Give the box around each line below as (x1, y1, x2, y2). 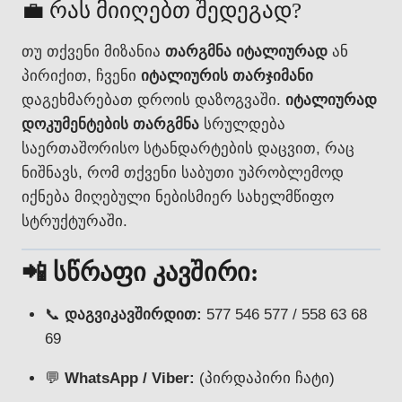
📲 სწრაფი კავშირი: (22, 258, 258, 286)
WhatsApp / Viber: (64, 370, 195, 387)
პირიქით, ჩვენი (22, 66, 141, 84)
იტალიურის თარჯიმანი (141, 66, 313, 84)
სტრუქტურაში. (22, 212, 127, 230)
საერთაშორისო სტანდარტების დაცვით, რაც (22, 139, 354, 157)
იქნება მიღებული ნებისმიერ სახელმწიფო (22, 188, 334, 205)
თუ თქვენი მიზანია (22, 42, 165, 60)
